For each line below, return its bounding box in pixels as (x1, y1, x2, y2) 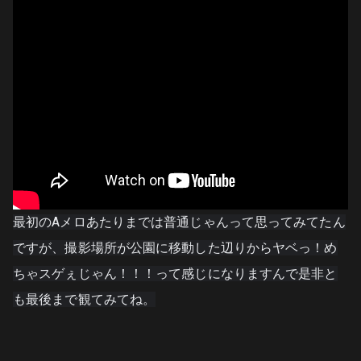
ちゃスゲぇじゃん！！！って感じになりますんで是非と (13, 266, 338, 282)
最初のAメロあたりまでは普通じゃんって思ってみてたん (13, 214, 346, 230)
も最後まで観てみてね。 (13, 292, 156, 308)
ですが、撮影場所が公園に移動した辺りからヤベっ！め (13, 240, 338, 256)
